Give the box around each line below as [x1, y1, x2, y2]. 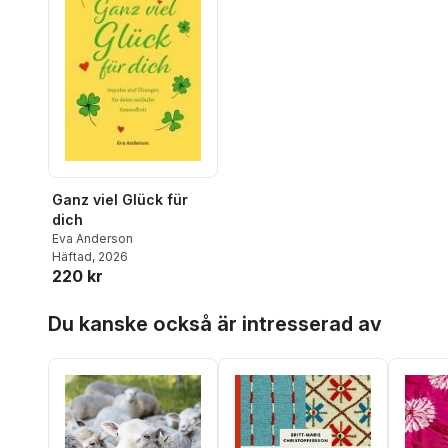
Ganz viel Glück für [52, 190, 188, 208]
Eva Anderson [52, 230, 133, 246]
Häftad [52, 248, 92, 264]
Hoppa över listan [47, 300, 172, 318]
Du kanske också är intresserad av [48, 311, 382, 336]
